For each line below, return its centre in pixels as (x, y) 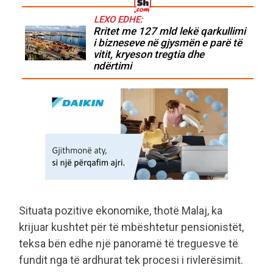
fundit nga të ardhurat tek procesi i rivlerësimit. (131, 260)
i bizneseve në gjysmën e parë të (168, 43)
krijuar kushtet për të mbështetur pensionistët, (131, 227)
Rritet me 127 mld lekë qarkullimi (169, 31)
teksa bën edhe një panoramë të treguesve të (129, 244)
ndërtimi (114, 66)
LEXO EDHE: (118, 20)
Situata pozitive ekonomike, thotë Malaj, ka (121, 211)
